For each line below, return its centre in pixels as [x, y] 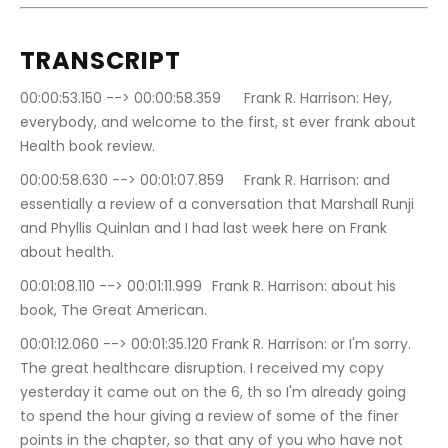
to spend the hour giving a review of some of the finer [211, 416]
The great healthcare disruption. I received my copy [204, 368]
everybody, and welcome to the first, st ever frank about [220, 122]
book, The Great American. [113, 310]
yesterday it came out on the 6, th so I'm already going [215, 392]
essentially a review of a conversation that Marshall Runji [219, 204]
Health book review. [87, 146]
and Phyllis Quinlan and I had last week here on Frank [205, 228]
